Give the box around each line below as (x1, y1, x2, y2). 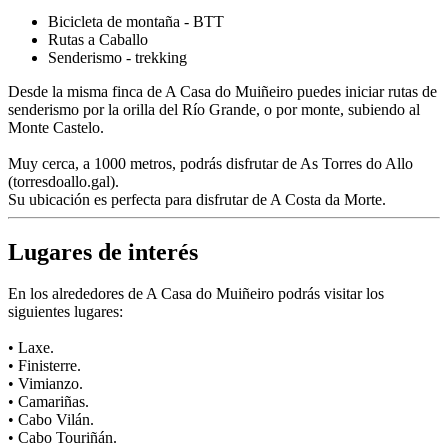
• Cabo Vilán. (8, 411, 94, 429)
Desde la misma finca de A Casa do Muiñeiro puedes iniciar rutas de (8, 82, 437, 100)
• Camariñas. (8, 393, 89, 411)
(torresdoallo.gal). (8, 172, 119, 190)
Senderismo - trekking (48, 48, 187, 66)
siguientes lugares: (8, 303, 123, 321)
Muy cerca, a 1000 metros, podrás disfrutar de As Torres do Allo (8, 154, 413, 172)
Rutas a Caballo (48, 30, 148, 48)
